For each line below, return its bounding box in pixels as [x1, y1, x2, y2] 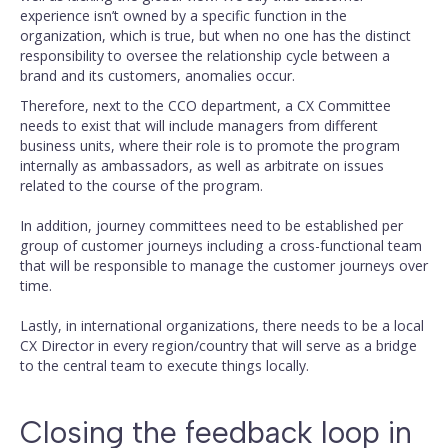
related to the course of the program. [20, 176, 263, 195]
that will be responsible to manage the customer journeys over [20, 256, 428, 275]
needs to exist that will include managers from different [20, 116, 378, 135]
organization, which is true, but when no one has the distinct [20, 26, 411, 45]
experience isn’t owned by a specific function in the [20, 6, 347, 25]
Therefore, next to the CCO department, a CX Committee [20, 96, 391, 115]
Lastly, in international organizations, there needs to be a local [20, 316, 424, 335]
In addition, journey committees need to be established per [20, 216, 403, 235]
